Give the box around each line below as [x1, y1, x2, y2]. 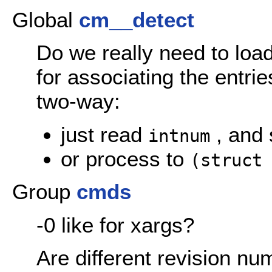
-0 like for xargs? [36, 212, 194, 237]
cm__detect [79, 7, 194, 32]
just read [61, 122, 148, 146]
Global [12, 7, 79, 32]
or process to [61, 146, 190, 171]
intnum [148, 125, 210, 146]
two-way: [36, 89, 120, 114]
